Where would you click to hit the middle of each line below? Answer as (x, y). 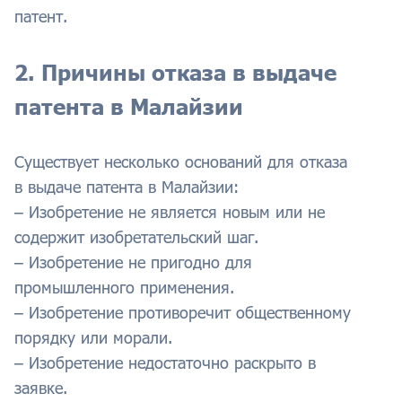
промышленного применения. (124, 288)
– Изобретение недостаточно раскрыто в (165, 363)
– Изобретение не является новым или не (170, 212)
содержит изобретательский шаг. (136, 237)
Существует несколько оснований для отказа (181, 162)
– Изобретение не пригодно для (133, 262)
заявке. (41, 388)
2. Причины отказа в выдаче (175, 73)
